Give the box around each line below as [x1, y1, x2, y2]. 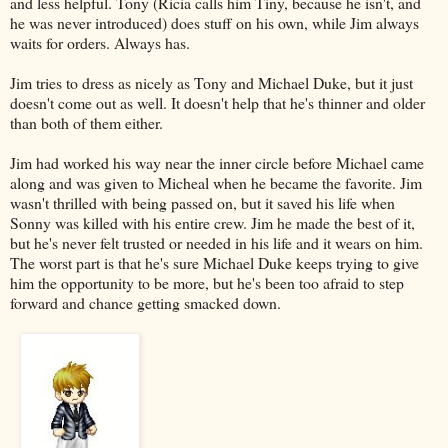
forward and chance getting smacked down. [10, 291, 281, 313]
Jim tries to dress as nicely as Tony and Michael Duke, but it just [10, 71, 413, 93]
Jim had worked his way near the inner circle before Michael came [10, 151, 424, 173]
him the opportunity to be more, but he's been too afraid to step [10, 271, 404, 293]
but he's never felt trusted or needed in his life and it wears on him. [10, 231, 423, 253]
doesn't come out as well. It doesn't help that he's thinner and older [10, 91, 425, 113]
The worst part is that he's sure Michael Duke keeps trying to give [10, 251, 419, 273]
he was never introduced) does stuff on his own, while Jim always [10, 11, 419, 33]
